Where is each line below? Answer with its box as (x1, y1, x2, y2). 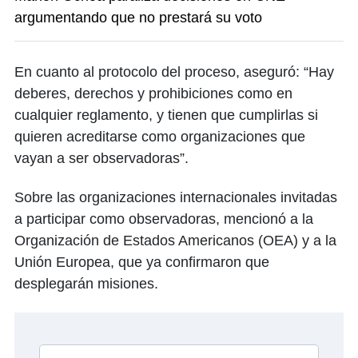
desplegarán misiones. (14, 275, 158, 292)
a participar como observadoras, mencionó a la (14, 210, 313, 227)
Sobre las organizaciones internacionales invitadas (14, 189, 337, 205)
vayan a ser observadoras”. (14, 149, 189, 166)
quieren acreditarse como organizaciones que (14, 128, 305, 145)
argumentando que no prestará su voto (14, 9, 262, 26)
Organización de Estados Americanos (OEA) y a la (14, 232, 336, 249)
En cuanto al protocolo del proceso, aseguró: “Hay (14, 63, 334, 80)
